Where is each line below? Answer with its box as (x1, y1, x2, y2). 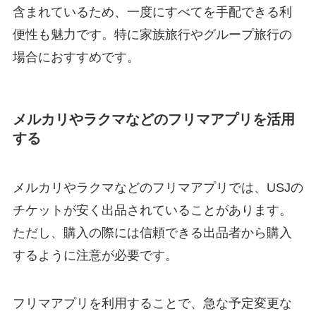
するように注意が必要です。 (12, 248, 178, 262)
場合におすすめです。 (12, 50, 140, 65)
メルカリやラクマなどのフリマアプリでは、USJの (12, 180, 303, 195)
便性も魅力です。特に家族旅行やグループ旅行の (12, 28, 292, 42)
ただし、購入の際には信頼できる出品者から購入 (12, 225, 292, 240)
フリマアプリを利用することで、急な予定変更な (12, 296, 292, 310)
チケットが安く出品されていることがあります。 (12, 202, 292, 217)
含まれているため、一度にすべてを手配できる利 (12, 5, 292, 20)
